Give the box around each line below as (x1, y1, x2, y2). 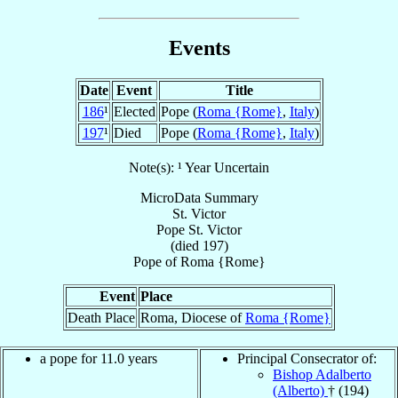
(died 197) (170, 238, 228, 254)
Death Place (68, 310, 135, 326)
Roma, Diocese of (140, 310, 245, 326)
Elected (113, 104, 155, 120)
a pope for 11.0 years (40, 351, 157, 367)
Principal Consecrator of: (237, 351, 377, 367)
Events (168, 36, 230, 60)
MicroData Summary (139, 190, 259, 206)
